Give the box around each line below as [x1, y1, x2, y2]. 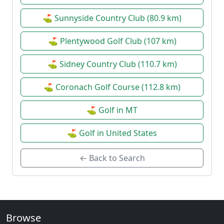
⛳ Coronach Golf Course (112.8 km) [43, 81, 180, 92]
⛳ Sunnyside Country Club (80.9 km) [42, 12, 181, 23]
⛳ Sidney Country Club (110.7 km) [47, 58, 177, 69]
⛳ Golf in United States [67, 127, 157, 138]
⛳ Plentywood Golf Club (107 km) [47, 35, 176, 46]
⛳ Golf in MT [86, 104, 137, 115]
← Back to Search [79, 152, 145, 163]
